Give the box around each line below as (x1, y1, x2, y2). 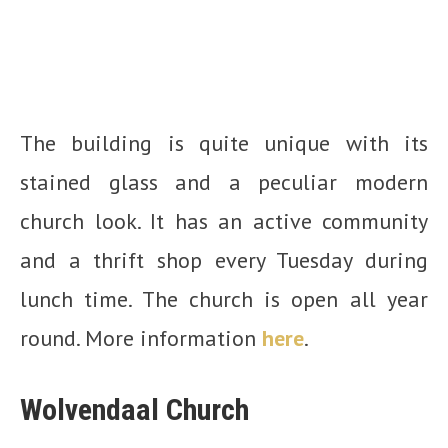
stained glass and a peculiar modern (20, 167, 428, 196)
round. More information (20, 323, 262, 352)
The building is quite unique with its (20, 128, 428, 157)
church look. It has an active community (20, 206, 428, 235)
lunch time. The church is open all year (20, 284, 428, 313)
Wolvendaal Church (20, 391, 249, 427)
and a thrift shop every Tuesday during (20, 245, 428, 274)
